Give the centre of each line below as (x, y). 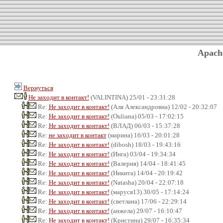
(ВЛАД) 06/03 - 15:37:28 (145, 125)
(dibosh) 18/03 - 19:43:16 (145, 144)
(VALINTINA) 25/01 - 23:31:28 (132, 97)
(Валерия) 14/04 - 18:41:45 (147, 163)
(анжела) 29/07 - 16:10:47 (146, 211)
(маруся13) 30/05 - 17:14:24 (149, 192)
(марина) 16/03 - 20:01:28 (143, 135)
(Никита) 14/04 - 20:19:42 (146, 173)
